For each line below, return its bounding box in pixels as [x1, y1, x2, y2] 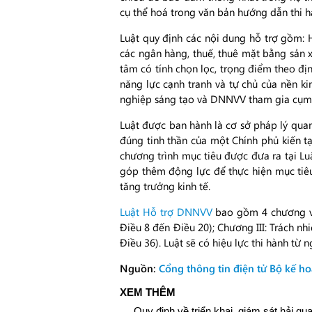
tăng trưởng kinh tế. [120, 179, 210, 193]
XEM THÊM [120, 286, 175, 298]
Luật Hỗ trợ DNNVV [120, 205, 212, 219]
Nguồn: [120, 261, 159, 275]
